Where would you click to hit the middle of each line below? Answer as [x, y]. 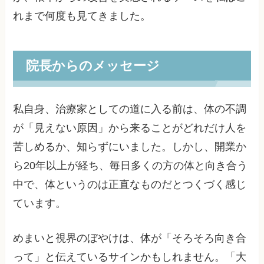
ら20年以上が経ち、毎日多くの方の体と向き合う [131, 166]
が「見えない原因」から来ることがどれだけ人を [130, 128]
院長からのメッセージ [93, 65]
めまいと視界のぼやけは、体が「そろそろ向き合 [130, 238]
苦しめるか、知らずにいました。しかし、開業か [130, 147]
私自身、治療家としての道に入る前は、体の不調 [130, 109]
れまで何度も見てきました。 [82, 16]
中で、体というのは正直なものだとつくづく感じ [130, 185]
